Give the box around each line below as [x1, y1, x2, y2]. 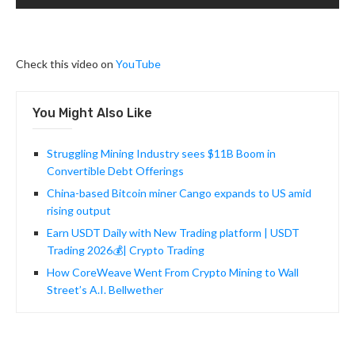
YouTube [116, 57, 161, 71]
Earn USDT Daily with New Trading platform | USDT [47, 226, 300, 240]
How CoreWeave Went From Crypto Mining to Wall [47, 265, 299, 280]
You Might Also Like [32, 105, 152, 121]
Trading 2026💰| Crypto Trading [47, 243, 204, 258]
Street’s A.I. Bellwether [47, 283, 163, 297]
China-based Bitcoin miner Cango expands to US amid [47, 186, 311, 200]
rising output [47, 204, 111, 218]
